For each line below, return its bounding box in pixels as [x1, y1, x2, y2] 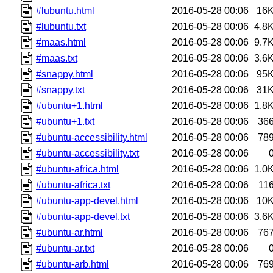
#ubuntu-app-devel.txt [36, 211, 130, 222]
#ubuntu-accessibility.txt [36, 147, 140, 158]
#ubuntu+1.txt [36, 116, 95, 127]
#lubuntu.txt [36, 21, 87, 32]
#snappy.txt [36, 84, 85, 95]
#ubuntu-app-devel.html [36, 195, 139, 206]
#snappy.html [36, 68, 94, 79]
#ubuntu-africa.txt [36, 179, 111, 190]
